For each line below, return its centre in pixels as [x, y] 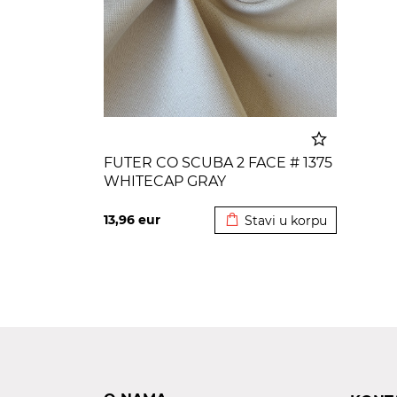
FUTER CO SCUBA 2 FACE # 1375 [218, 162]
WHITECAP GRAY [165, 181]
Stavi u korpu [285, 220]
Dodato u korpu [275, 194]
